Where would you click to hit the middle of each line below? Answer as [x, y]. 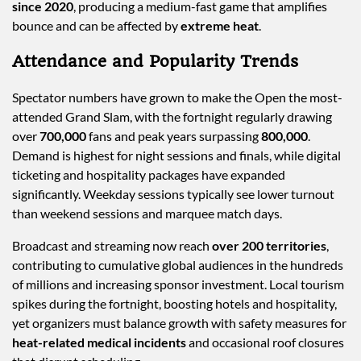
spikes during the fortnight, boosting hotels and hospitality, [174, 304]
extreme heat [220, 25]
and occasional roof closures [265, 342]
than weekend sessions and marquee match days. [147, 214]
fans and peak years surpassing [174, 136]
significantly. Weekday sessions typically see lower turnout [173, 194]
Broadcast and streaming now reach [112, 246]
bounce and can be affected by [96, 25]
